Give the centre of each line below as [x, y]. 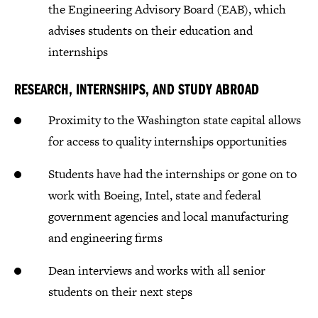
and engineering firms [105, 238]
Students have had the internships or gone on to [172, 174]
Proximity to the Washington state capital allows [175, 120]
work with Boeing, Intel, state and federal [155, 196]
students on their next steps [120, 292]
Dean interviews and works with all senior [157, 271]
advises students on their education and [150, 31]
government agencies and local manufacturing [168, 217]
